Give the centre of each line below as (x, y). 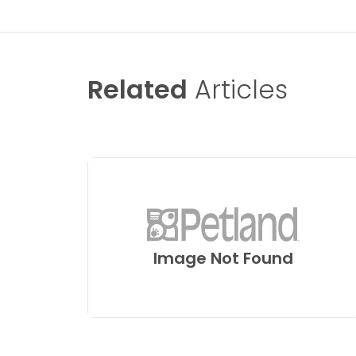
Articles (238, 89)
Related (137, 89)
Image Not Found (224, 259)
